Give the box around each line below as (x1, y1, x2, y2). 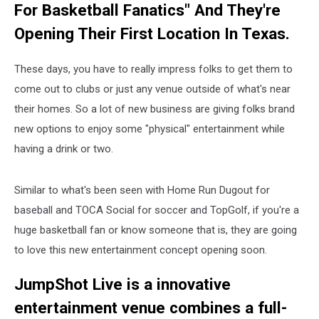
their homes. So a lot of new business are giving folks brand (14, 102, 295, 115)
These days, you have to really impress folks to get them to (14, 62, 293, 75)
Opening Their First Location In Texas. (14, 24, 290, 43)
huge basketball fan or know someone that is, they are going (14, 223, 297, 236)
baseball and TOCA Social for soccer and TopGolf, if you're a (14, 203, 299, 216)
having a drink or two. (14, 142, 113, 155)
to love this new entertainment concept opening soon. (14, 243, 267, 256)
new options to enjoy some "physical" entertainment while (14, 122, 285, 135)
